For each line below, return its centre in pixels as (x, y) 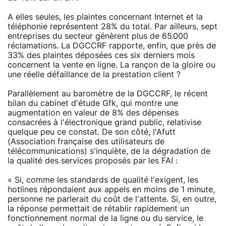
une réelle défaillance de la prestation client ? (94, 74)
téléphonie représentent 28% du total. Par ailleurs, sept (112, 26)
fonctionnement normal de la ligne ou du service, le (105, 218)
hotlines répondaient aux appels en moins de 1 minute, (111, 189)
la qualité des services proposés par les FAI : (93, 161)
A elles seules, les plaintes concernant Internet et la (105, 17)
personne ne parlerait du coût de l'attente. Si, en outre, (112, 199)
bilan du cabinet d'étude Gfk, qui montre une (93, 103)
